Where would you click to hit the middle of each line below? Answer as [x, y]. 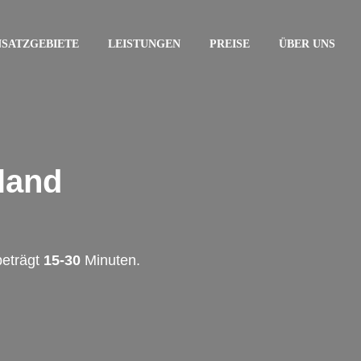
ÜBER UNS [307, 44]
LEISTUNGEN [144, 44]
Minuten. [110, 260]
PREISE [230, 44]
